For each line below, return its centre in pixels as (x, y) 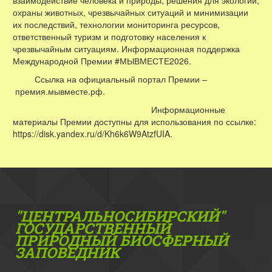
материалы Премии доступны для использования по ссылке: (134, 121)
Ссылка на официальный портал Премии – (111, 79)
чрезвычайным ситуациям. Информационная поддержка (126, 48)
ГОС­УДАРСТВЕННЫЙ (117, 228)
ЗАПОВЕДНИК (67, 252)
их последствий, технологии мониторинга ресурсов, (116, 24)
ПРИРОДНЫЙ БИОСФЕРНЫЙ (124, 240)
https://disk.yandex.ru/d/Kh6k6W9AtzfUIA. (93, 133)
